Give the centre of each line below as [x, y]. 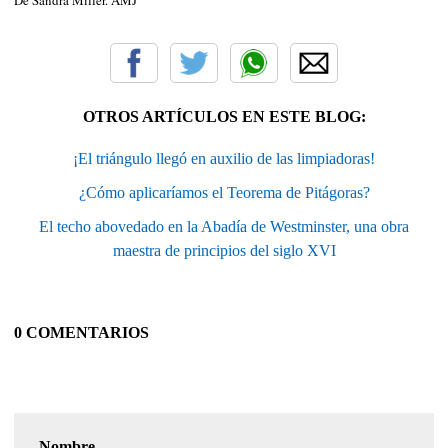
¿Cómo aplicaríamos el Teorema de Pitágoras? [224, 192]
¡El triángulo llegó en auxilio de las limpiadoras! [224, 158]
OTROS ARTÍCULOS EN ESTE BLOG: [224, 116]
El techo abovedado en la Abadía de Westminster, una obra [224, 226]
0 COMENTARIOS [81, 332]
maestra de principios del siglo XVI [224, 250]
